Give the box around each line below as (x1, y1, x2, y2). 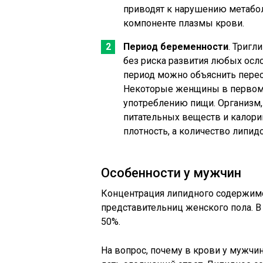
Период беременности (123, 41, 228, 52)
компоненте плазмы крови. (123, 18, 244, 29)
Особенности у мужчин (101, 166, 241, 180)
